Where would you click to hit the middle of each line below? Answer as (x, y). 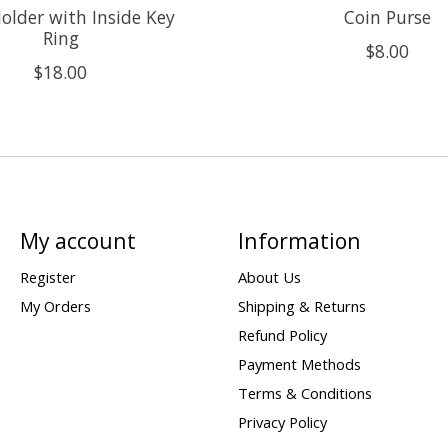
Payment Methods (299, 364)
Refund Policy (282, 334)
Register (47, 276)
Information (299, 241)
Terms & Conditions (304, 393)
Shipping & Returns (301, 305)
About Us (269, 276)
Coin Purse (387, 17)
